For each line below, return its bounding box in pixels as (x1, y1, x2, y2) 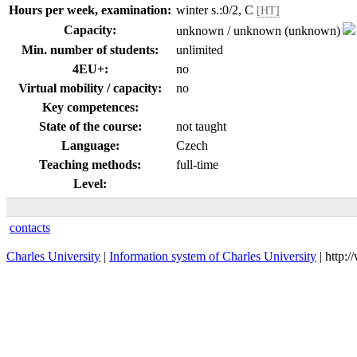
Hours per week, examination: (9, 3, 171, 17)
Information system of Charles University (109, 249, 316, 263)
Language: (61, 139, 120, 152)
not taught (176, 120, 226, 133)
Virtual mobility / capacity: (18, 81, 162, 95)
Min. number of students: (22, 43, 159, 57)
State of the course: (38, 120, 142, 133)
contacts (10, 221, 50, 234)
